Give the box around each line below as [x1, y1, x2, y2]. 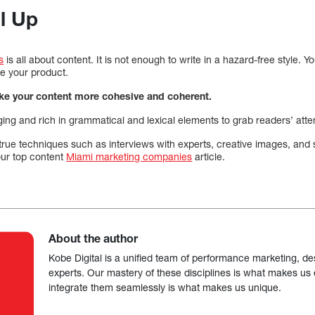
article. [192, 150, 226, 163]
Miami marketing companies [66, 150, 193, 163]
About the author [49, 231, 139, 245]
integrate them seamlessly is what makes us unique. [49, 281, 282, 294]
